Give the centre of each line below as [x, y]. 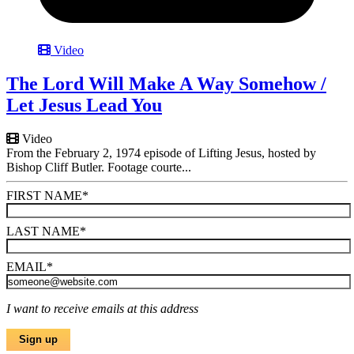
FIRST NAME [44, 195]
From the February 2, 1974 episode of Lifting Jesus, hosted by [161, 153]
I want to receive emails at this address [102, 308]
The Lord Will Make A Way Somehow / [166, 83]
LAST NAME [43, 231]
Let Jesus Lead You [84, 105]
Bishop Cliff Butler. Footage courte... [99, 167]
